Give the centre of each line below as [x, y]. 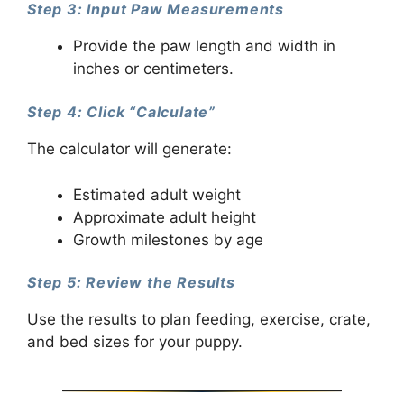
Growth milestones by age [168, 239]
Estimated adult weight [157, 194]
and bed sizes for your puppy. [135, 342]
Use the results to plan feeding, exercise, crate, [199, 320]
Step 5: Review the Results [131, 283]
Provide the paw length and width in [204, 46]
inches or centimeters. [153, 69]
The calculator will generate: [129, 149]
